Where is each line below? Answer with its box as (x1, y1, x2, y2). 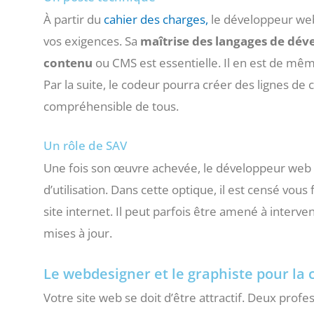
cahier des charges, (104, 11, 208, 28)
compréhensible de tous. (43, 98, 179, 115)
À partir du (43, 11, 104, 28)
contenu (43, 55, 93, 71)
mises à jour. (43, 225, 112, 242)
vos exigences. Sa (43, 33, 140, 50)
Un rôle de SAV (43, 137, 127, 154)
